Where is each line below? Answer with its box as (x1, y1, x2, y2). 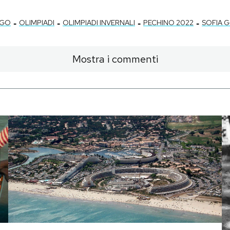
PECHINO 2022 (143, 18, 194, 28)
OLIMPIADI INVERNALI (63, 18, 135, 28)
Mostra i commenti (72, 52, 158, 66)
